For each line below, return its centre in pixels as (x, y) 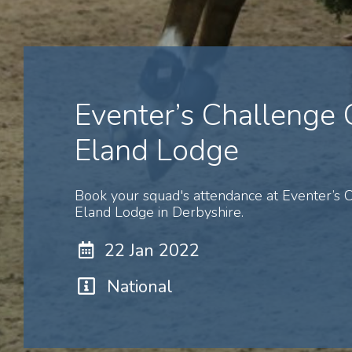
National (139, 287)
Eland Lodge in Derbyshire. (159, 213)
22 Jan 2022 (152, 251)
